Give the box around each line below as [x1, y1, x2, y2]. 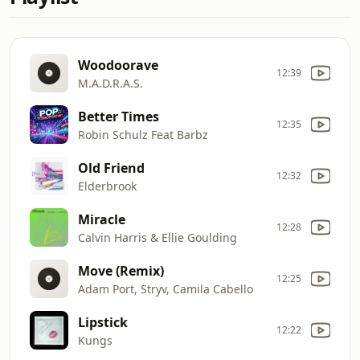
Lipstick [78, 313, 128, 331]
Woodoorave [78, 55, 158, 74]
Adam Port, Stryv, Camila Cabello [78, 280, 253, 297]
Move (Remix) [78, 261, 164, 280]
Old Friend [78, 158, 145, 177]
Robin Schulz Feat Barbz [78, 126, 208, 142]
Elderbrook [78, 178, 137, 194]
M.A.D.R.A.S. [78, 75, 143, 91]
